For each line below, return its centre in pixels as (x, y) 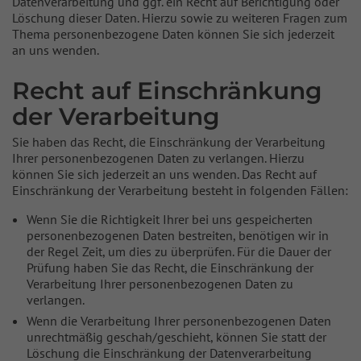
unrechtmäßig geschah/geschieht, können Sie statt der (176, 337)
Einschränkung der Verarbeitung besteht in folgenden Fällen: (180, 190)
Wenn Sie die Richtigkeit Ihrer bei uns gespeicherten (170, 219)
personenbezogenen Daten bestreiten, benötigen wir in (178, 235)
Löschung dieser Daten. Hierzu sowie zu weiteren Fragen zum (180, 18)
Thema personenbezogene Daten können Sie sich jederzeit (173, 34)
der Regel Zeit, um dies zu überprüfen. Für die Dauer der (179, 251)
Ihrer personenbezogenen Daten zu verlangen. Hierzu (158, 158)
